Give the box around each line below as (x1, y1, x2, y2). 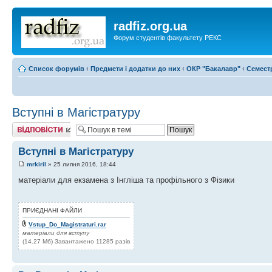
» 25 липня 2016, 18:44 (46, 160, 116, 168)
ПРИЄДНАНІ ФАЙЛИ (22, 206, 82, 214)
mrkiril (27, 160, 46, 168)
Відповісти (12, 121, 44, 129)
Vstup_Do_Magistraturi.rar (29, 220, 106, 228)
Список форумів (29, 64, 84, 72)
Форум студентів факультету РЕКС (114, 34, 222, 41)
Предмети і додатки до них (90, 64, 180, 72)
